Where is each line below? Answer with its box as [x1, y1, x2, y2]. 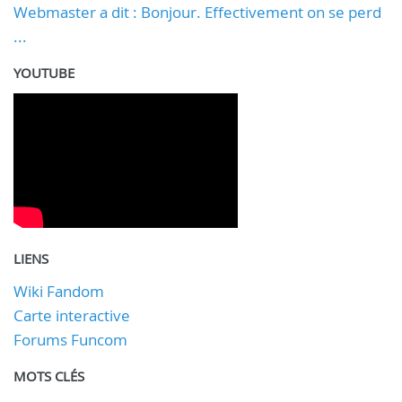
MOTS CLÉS [13, 366, 84, 385]
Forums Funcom [13, 328, 127, 350]
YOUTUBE [13, 63, 74, 82]
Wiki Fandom [13, 280, 104, 301]
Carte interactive [13, 304, 130, 326]
